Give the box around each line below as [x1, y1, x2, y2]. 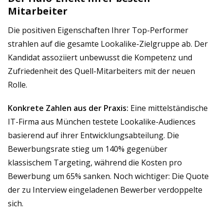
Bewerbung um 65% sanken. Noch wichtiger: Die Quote [8, 171, 209, 182]
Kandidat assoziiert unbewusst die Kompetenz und [8, 52, 192, 63]
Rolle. [8, 79, 27, 90]
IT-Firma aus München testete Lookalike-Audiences [8, 116, 196, 127]
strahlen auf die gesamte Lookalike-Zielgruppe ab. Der [8, 38, 208, 49]
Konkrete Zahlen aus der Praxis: [8, 103, 128, 113]
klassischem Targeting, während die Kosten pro [8, 157, 182, 168]
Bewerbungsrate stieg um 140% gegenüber [8, 144, 167, 154]
